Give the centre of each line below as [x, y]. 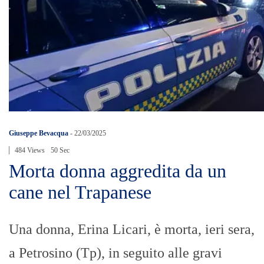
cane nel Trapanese [80, 192]
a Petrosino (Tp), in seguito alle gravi [115, 253]
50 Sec [60, 151]
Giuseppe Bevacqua [39, 133]
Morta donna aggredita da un [118, 171]
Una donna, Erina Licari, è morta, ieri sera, [132, 230]
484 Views [30, 151]
